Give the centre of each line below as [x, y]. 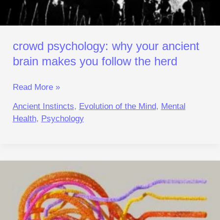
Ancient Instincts [43, 106]
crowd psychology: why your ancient [106, 46]
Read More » [36, 87]
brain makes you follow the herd [95, 61]
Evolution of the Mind [117, 106]
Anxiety [26, 166]
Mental [173, 106]
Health [24, 118]
